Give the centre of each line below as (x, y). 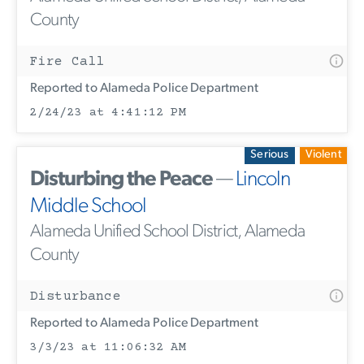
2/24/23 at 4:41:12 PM (108, 112)
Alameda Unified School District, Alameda (168, 232)
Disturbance (76, 296)
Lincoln (263, 180)
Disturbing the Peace (121, 180)
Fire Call (67, 61)
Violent (323, 155)
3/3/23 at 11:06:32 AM (108, 347)
